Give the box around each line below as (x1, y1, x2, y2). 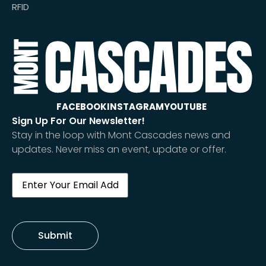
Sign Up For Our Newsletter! (12, 114, 145, 128)
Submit (38, 229, 72, 243)
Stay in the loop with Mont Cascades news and (12, 128, 230, 142)
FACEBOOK (56, 100, 107, 113)
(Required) (36, 170, 86, 184)
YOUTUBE (164, 100, 207, 113)
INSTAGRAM (107, 100, 164, 113)
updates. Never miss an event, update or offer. (12, 142, 226, 157)
